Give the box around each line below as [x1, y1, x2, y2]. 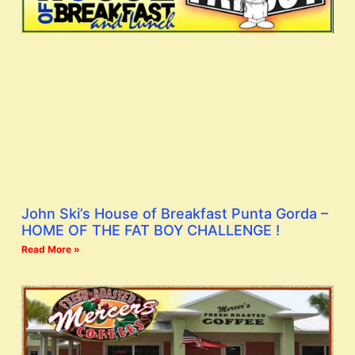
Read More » [21, 242, 80, 255]
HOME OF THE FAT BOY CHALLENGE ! [21, 221, 280, 239]
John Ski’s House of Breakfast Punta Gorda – [21, 204, 328, 222]
